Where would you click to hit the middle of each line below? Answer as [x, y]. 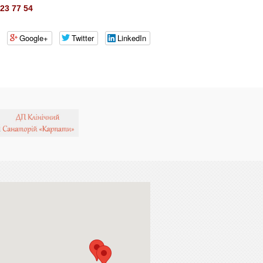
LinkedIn [132, 38]
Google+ [34, 38]
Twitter [83, 38]
